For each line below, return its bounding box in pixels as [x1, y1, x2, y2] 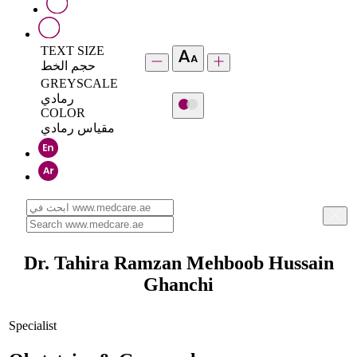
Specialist [9, 318, 57, 332]
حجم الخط [41, 58, 96, 73]
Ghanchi [143, 274, 214, 296]
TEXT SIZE [41, 43, 104, 57]
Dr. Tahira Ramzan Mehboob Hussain [23, 253, 334, 274]
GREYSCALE [41, 76, 118, 90]
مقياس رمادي [41, 120, 115, 135]
